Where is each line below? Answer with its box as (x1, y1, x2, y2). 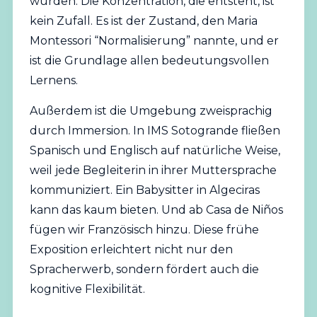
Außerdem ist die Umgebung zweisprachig (29, 103, 272, 117)
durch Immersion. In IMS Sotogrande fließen (29, 123, 280, 137)
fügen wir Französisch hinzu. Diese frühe (29, 222, 259, 236)
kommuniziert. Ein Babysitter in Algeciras (29, 183, 260, 197)
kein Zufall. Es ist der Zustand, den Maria (29, 14, 258, 28)
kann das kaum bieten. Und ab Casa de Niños (29, 202, 283, 217)
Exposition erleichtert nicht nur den (29, 242, 233, 256)
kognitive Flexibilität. (29, 282, 145, 296)
